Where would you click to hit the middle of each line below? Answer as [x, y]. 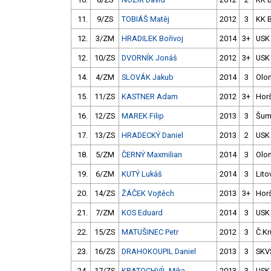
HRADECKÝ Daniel [152, 135]
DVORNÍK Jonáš [149, 58]
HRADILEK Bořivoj [152, 39]
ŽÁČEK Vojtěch [148, 194]
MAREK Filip [143, 116]
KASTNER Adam [150, 97]
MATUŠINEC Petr [150, 232]
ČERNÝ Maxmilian [152, 155]
